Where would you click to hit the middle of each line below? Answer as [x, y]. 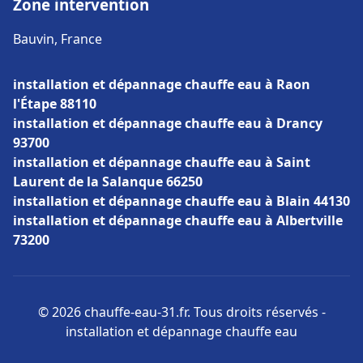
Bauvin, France [58, 39]
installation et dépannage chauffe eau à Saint [162, 162]
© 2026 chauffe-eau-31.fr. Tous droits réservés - [181, 312]
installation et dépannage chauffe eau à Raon [162, 84]
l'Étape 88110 [55, 104]
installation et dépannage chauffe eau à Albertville [178, 220]
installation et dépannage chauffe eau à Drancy [168, 123]
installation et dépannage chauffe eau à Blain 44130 [181, 201]
